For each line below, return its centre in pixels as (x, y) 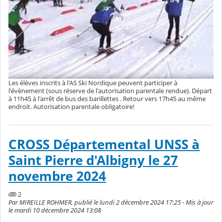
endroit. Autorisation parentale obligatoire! (71, 107)
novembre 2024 (57, 176)
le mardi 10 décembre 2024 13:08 (55, 210)
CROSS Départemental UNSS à (104, 144)
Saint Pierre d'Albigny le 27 (93, 160)
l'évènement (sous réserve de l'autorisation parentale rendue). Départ (110, 91)
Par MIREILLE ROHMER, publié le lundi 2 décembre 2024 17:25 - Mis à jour (111, 202)
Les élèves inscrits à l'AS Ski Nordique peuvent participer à (93, 83)
